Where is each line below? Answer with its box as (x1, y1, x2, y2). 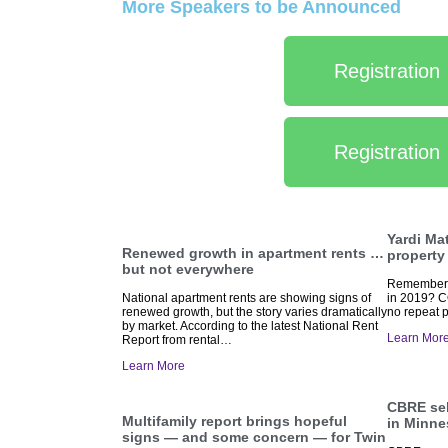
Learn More (122, 359, 185, 374)
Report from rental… (122, 333, 232, 348)
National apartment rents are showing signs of (122, 291, 371, 306)
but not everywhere (122, 261, 254, 278)
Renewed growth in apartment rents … (122, 245, 384, 262)
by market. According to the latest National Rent (122, 319, 378, 334)
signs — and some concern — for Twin (122, 429, 386, 446)
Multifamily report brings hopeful (122, 413, 347, 430)
